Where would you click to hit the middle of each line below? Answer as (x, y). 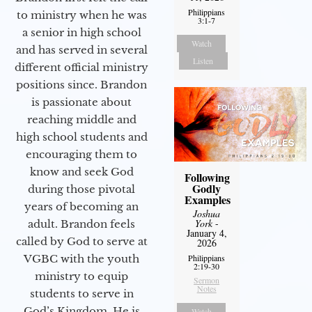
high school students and (81, 137)
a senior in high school (81, 33)
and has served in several (81, 50)
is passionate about (81, 102)
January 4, (206, 233)
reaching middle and (81, 120)
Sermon (207, 280)
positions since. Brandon (81, 85)
